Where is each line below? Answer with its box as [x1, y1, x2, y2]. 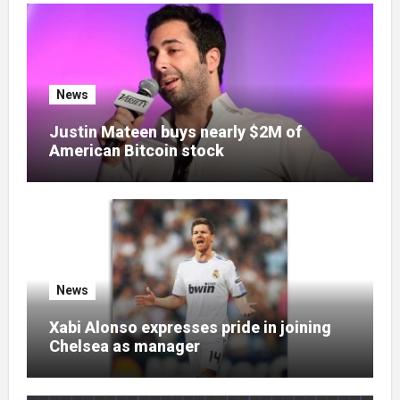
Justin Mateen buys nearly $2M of [48, 121, 302, 141]
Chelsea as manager [48, 337, 200, 356]
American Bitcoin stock [48, 140, 224, 160]
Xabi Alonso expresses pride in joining [48, 318, 331, 337]
